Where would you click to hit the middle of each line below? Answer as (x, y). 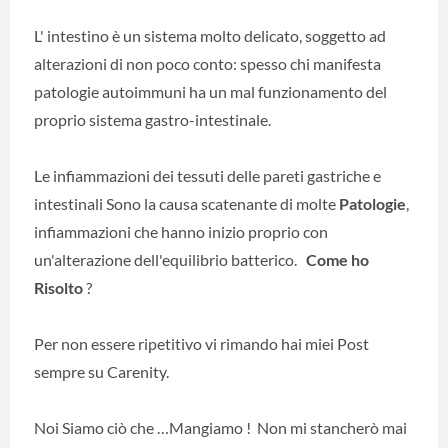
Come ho (337, 259)
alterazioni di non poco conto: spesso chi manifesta (207, 63)
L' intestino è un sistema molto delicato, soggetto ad (210, 35)
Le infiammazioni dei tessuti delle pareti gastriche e (207, 175)
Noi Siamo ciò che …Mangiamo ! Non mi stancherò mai (220, 427)
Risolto (58, 287)
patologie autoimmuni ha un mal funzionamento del (210, 91)
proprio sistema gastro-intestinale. (152, 119)
